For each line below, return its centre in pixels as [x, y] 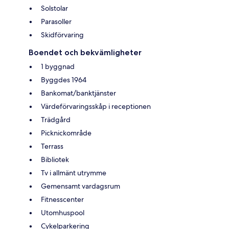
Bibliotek [55, 160]
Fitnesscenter [62, 200]
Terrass [52, 146]
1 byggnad [58, 67]
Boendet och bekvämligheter [85, 53]
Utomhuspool [63, 213]
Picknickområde [66, 133]
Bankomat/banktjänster [78, 93]
